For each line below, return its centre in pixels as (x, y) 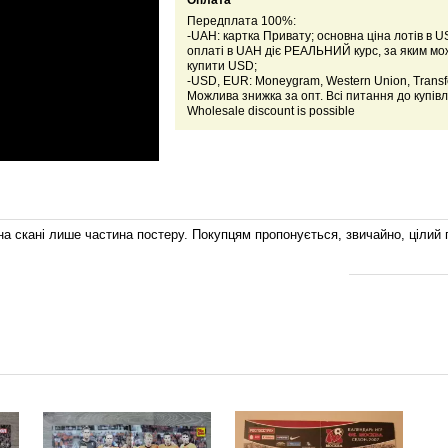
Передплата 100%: (241, 21)
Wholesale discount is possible (270, 111)
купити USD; (221, 66)
